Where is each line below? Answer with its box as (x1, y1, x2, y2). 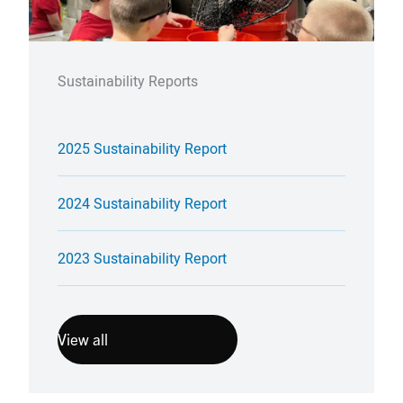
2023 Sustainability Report (58, 247, 227, 268)
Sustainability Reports (58, 70, 198, 91)
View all (58, 329, 108, 349)
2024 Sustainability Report (58, 193, 227, 213)
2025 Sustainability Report (58, 138, 227, 158)
